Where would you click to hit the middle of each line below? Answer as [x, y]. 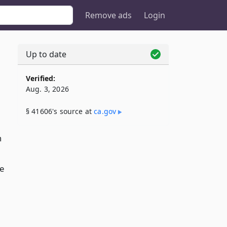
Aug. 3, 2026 [47, 89]
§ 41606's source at [60, 111]
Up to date [46, 54]
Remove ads [108, 15]
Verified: [41, 78]
